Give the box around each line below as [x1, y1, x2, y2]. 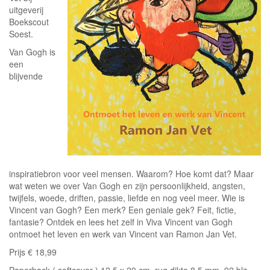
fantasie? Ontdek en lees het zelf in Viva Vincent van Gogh [9, 216, 233, 228]
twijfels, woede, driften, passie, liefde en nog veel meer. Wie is [9, 192, 245, 204]
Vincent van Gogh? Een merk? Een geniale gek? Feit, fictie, [9, 204, 236, 216]
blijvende [9, 70, 43, 82]
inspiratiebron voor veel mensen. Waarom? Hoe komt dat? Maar [9, 168, 254, 180]
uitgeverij [9, 4, 43, 16]
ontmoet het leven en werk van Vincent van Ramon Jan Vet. [9, 228, 237, 240]
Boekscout [9, 16, 49, 28]
